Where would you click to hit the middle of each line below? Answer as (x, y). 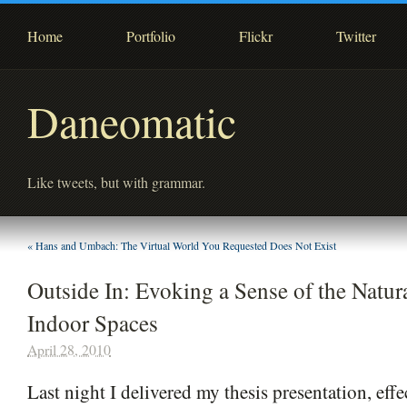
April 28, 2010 (69, 349)
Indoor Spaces (93, 323)
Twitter (356, 36)
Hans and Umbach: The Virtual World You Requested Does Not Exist (184, 245)
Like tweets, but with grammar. (116, 182)
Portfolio (151, 36)
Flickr (256, 36)
